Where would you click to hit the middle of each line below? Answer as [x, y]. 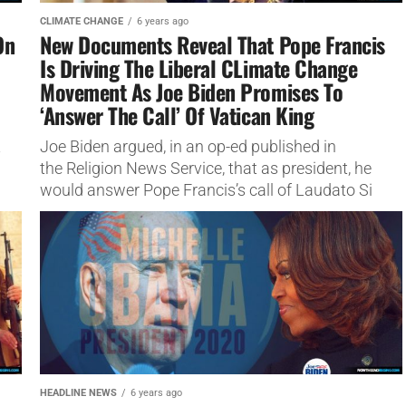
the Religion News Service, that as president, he [206, 168]
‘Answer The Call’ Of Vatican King [177, 115]
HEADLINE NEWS [78, 392]
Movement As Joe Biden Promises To [192, 91]
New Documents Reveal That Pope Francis [213, 44]
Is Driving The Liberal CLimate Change [199, 68]
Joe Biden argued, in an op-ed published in [188, 146]
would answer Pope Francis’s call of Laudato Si [206, 190]
